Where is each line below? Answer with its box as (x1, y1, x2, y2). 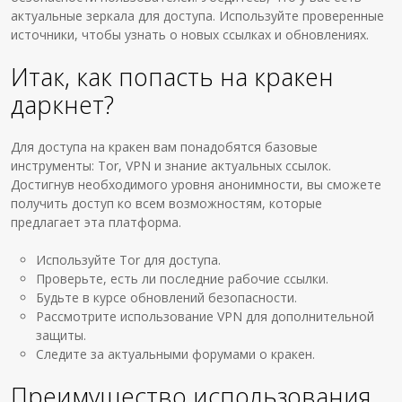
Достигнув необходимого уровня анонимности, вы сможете (11, 176, 382, 193)
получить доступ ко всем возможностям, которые (11, 195, 323, 212)
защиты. (36, 327, 87, 344)
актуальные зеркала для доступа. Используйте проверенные (11, 7, 385, 24)
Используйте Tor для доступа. (36, 251, 222, 268)
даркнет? (11, 88, 115, 121)
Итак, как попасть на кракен (11, 60, 335, 93)
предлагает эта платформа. (11, 214, 182, 231)
